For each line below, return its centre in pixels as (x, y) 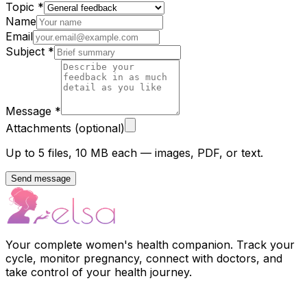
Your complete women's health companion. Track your (150, 245)
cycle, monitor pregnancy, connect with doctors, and (144, 259)
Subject (27, 52)
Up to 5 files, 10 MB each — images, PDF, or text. (134, 153)
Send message (41, 179)
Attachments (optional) (65, 128)
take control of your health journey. (99, 272)
